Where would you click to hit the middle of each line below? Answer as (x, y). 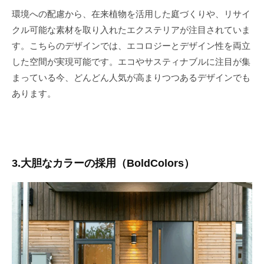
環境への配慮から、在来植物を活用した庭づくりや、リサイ (131, 14)
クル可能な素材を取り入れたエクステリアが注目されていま (131, 30)
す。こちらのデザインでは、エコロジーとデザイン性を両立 (131, 46)
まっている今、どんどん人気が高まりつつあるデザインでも (131, 77)
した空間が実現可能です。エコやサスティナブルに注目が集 (131, 62)
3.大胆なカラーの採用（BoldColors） (103, 163)
